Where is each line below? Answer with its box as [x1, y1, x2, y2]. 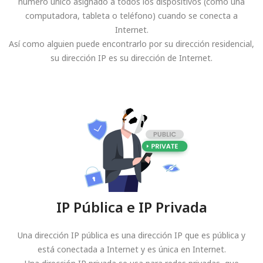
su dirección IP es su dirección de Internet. [50, 52, 213, 63]
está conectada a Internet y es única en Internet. [37, 244, 226, 255]
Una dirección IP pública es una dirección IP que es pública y [18, 230, 245, 241]
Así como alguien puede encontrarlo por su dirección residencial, [9, 38, 254, 49]
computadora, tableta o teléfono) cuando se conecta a [25, 10, 238, 21]
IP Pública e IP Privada [56, 197, 207, 217]
